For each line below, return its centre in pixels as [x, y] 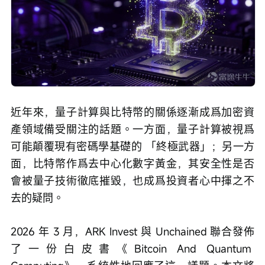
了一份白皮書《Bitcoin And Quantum [132, 249]
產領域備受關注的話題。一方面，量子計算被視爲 [132, 129]
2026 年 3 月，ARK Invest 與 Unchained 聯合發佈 [132, 232]
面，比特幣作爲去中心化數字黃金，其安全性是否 [132, 164]
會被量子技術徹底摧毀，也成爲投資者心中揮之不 [132, 181]
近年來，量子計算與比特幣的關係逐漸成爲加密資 [132, 112]
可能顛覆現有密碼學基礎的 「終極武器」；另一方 [132, 146]
